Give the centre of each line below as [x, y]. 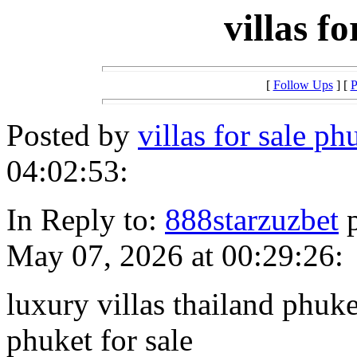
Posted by [72, 135]
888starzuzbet [252, 220]
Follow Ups [303, 85]
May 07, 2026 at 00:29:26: [175, 256]
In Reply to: [86, 220]
